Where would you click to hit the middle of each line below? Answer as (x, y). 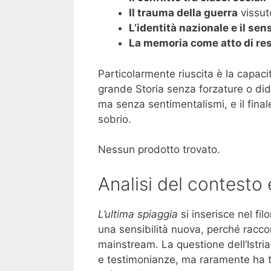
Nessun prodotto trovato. (159, 150)
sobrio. (115, 119)
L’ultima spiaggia (138, 214)
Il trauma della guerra (183, 13)
